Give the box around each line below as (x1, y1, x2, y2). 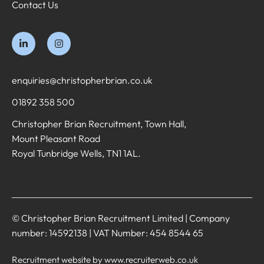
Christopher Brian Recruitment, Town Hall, (12, 118, 186, 130)
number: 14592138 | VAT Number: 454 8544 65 (12, 227, 203, 239)
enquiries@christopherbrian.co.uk (12, 74, 153, 87)
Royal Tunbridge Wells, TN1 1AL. (12, 147, 141, 160)
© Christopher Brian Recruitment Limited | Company (12, 212, 230, 225)
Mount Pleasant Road (12, 133, 100, 145)
